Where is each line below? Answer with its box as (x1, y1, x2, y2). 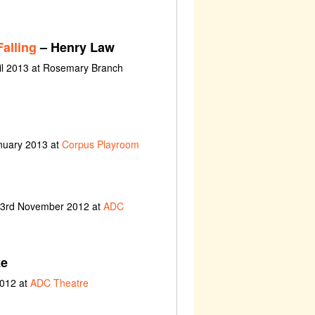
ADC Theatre (30, 276, 89, 290)
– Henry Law (36, 37, 115, 56)
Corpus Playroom (61, 137, 139, 152)
